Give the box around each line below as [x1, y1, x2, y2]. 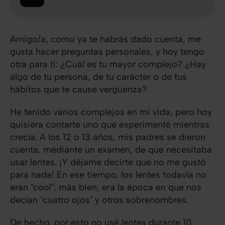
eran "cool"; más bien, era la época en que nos [10, 181, 201, 193]
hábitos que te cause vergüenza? [10, 83, 147, 95]
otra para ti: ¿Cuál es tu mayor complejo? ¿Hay [10, 58, 206, 70]
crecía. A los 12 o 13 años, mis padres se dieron [10, 131, 205, 143]
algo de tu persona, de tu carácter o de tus [10, 71, 187, 82]
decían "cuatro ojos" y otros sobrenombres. [10, 194, 188, 205]
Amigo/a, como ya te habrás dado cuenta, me [10, 33, 201, 45]
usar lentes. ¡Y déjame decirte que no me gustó [10, 156, 206, 168]
